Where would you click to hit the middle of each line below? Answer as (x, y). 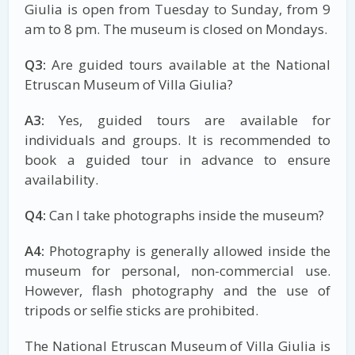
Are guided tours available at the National (188, 64)
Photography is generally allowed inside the (187, 250)
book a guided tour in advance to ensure (177, 159)
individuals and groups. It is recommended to (177, 139)
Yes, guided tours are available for (187, 120)
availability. (62, 179)
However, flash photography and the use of (177, 290)
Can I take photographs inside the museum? (185, 215)
